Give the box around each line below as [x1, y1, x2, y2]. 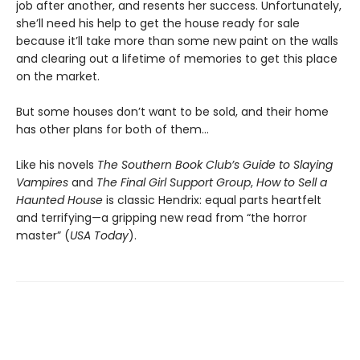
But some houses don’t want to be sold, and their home [16, 103, 329, 120]
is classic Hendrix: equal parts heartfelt [103, 191, 321, 208]
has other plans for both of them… [16, 121, 209, 137]
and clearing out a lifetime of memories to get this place [16, 50, 337, 67]
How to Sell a [256, 174, 327, 190]
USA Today [70, 227, 129, 243]
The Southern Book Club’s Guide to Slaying [97, 156, 333, 173]
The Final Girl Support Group [96, 174, 251, 190]
